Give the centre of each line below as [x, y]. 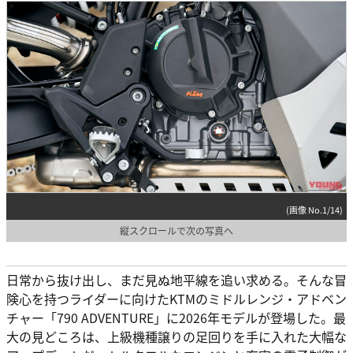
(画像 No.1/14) [314, 209]
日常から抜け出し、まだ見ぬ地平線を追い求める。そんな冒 [176, 279]
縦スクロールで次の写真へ [176, 230]
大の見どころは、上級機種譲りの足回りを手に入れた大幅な [176, 336]
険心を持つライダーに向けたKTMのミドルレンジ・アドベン [176, 298]
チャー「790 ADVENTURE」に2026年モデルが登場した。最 [176, 317]
